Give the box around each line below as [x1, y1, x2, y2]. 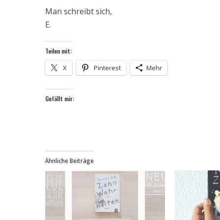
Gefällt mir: [45, 94, 74, 103]
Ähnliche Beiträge [45, 156, 94, 165]
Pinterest [94, 63, 121, 72]
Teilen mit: [45, 46, 72, 55]
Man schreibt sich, [45, 5, 112, 17]
